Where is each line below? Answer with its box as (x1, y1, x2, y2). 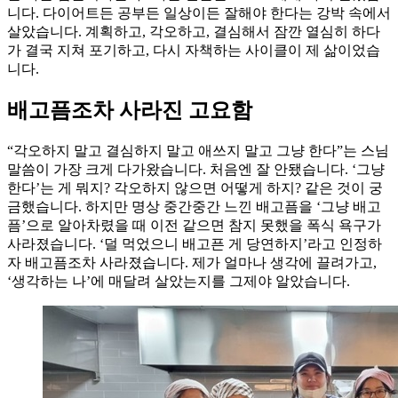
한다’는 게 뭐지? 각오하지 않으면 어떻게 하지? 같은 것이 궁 (7, 180, 383, 196)
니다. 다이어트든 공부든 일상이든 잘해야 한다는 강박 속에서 (7, 4, 391, 20)
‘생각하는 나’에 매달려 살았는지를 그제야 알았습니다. (7, 274, 350, 290)
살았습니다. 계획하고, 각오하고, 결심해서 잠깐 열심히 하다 (7, 23, 380, 39)
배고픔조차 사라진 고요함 (7, 99, 252, 123)
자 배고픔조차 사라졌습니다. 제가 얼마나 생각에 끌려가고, (7, 255, 377, 271)
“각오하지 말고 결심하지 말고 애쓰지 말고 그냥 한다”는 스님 (7, 143, 389, 159)
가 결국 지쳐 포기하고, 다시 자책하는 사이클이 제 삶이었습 (7, 42, 380, 58)
